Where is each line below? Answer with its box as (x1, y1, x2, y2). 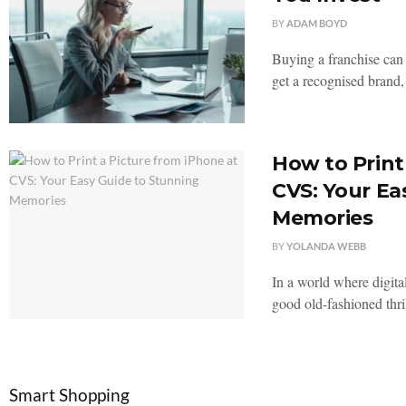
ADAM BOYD (286, 16, 347, 29)
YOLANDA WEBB (286, 239, 366, 252)
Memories (272, 205, 373, 230)
